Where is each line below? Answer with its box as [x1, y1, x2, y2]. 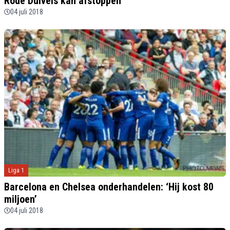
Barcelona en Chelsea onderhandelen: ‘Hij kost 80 [4, 180, 214, 193]
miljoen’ [4, 193, 37, 205]
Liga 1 [8, 166, 24, 174]
